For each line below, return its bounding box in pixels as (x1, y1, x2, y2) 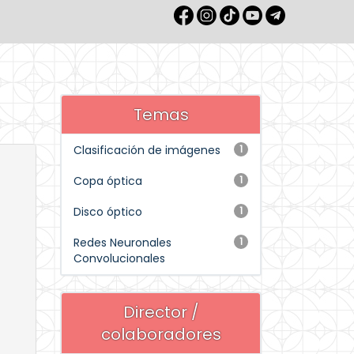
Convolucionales (73, 250, 165, 266)
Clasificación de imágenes (73, 142, 220, 158)
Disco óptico (73, 204, 142, 220)
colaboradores (100, 323, 221, 345)
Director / (122, 301, 199, 323)
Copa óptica (73, 173, 142, 189)
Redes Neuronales (73, 235, 171, 250)
